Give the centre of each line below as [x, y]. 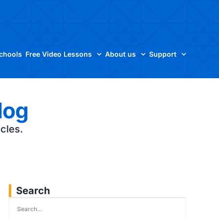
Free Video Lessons [59, 54]
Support [163, 54]
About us [121, 54]
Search [33, 191]
